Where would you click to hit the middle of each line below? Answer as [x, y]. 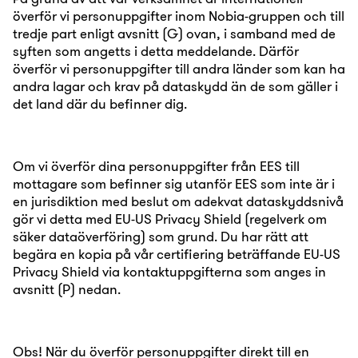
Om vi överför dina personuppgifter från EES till [156, 166]
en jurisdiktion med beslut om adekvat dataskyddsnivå [178, 201]
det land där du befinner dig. [100, 103]
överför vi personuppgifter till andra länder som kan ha [179, 68]
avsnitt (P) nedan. [67, 289]
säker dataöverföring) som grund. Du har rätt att [161, 236]
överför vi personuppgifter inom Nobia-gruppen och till [179, 16]
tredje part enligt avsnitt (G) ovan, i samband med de [174, 33]
